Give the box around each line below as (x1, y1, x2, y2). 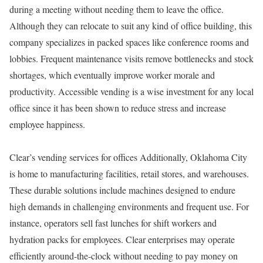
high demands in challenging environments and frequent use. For (9, 200, 249, 213)
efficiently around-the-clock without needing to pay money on (9, 249, 238, 262)
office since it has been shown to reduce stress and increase (9, 102, 226, 114)
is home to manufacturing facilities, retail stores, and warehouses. (9, 167, 249, 180)
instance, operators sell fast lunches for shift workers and (9, 217, 217, 229)
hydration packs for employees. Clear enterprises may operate (9, 233, 235, 245)
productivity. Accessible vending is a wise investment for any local (9, 85, 254, 97)
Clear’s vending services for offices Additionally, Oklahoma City (9, 151, 247, 163)
